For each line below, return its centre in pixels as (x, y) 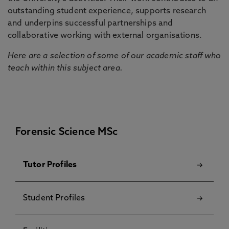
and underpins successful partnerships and (90, 24)
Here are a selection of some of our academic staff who (114, 56)
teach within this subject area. (65, 68)
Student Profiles (54, 198)
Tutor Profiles (50, 165)
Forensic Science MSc (66, 132)
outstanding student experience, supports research (107, 11)
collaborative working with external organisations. (105, 36)
